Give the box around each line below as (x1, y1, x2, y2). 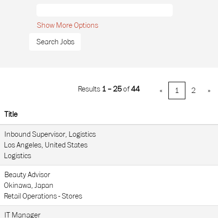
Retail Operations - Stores (4, 192, 82, 200)
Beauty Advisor (4, 170, 50, 179)
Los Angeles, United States (4, 141, 88, 149)
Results (78, 85, 102, 93)
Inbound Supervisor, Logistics (4, 130, 96, 139)
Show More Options (37, 21, 98, 30)
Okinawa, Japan (4, 181, 54, 190)
